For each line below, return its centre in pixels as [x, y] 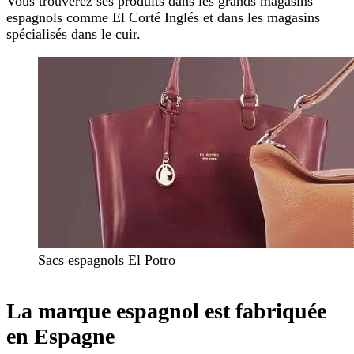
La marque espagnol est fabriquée [166, 311]
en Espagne [60, 336]
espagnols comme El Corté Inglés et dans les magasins [163, 18]
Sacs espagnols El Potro [107, 260]
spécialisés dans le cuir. [73, 34]
